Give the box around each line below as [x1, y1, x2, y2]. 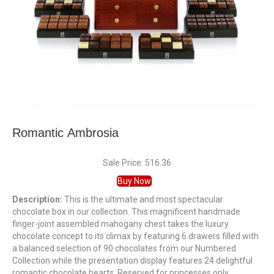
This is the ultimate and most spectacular [62, 194, 223, 204]
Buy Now [117, 176, 151, 186]
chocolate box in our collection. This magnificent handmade [12, 206, 240, 217]
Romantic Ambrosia [12, 125, 119, 139]
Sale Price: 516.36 [103, 157, 171, 168]
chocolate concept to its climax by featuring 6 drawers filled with [12, 231, 259, 241]
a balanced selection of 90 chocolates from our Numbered [12, 243, 236, 253]
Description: [12, 194, 62, 204]
